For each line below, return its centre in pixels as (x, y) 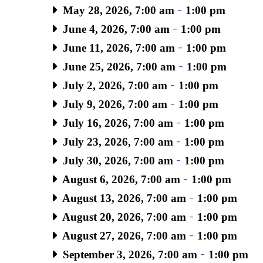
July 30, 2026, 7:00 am (116, 160)
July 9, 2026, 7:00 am (113, 104)
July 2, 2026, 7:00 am (113, 85)
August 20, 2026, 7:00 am (123, 217)
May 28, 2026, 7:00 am (117, 10)
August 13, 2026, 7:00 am (123, 198)
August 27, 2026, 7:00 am (123, 235)
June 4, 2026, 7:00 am (114, 29)
